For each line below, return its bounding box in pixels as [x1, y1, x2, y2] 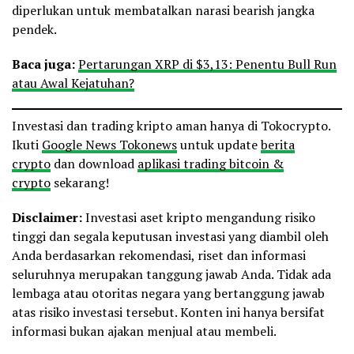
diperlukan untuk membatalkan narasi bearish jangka [12, 2, 314, 20]
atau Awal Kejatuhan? [12, 74, 134, 92]
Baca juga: [12, 55, 75, 73]
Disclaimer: [12, 209, 85, 227]
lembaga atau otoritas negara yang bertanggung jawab [12, 284, 325, 303]
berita [261, 136, 295, 154]
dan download [51, 155, 137, 173]
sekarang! [51, 174, 109, 192]
